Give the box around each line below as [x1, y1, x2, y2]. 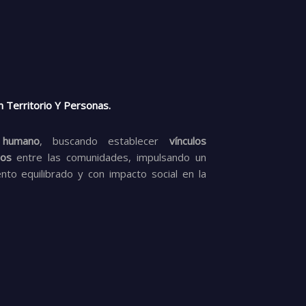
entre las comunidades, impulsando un [11, 150, 206, 164]
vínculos [169, 134, 206, 148]
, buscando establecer [39, 134, 169, 148]
